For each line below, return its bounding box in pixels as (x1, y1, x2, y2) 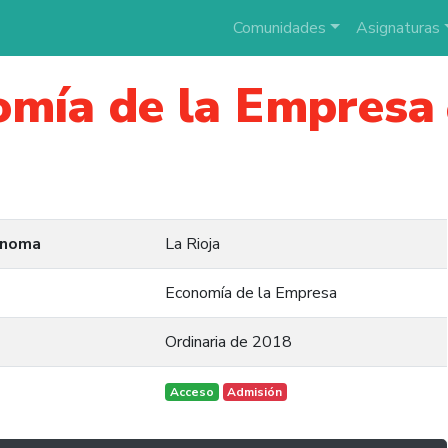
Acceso (169, 384, 214, 400)
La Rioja (165, 233, 220, 255)
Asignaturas (355, 17, 440, 39)
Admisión (227, 384, 283, 400)
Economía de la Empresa (165, 282, 337, 304)
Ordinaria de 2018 (165, 331, 292, 353)
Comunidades (232, 17, 326, 39)
